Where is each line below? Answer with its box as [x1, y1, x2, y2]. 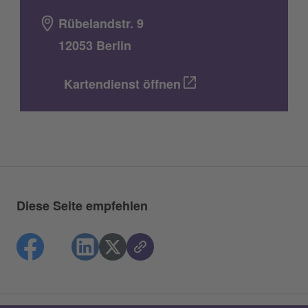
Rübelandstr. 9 [58, 14, 144, 32]
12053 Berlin [58, 36, 131, 54]
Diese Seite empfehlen [16, 197, 148, 214]
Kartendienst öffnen [64, 75, 181, 93]
